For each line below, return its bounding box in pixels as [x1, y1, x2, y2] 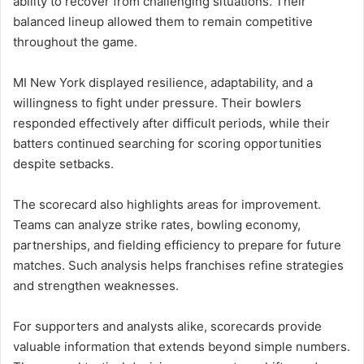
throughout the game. [13, 33, 137, 50]
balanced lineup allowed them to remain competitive [13, 13, 313, 29]
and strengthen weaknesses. [13, 277, 179, 293]
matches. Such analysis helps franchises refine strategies [13, 257, 344, 273]
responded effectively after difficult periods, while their [13, 115, 330, 131]
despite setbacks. [13, 155, 114, 171]
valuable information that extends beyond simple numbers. [13, 338, 350, 354]
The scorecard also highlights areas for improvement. [13, 196, 321, 212]
